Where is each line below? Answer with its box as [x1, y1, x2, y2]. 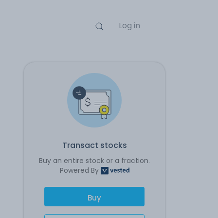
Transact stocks [62, 140, 127, 151]
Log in [118, 20, 140, 31]
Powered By [59, 165, 101, 175]
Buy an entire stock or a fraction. [39, 156, 150, 165]
